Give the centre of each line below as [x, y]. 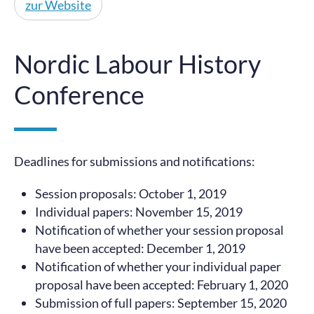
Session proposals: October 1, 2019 [131, 193]
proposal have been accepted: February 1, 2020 [162, 285]
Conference [79, 95]
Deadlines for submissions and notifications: [135, 161]
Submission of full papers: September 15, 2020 [161, 303]
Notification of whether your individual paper [158, 266]
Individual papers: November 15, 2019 [139, 212]
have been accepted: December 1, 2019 [140, 248]
